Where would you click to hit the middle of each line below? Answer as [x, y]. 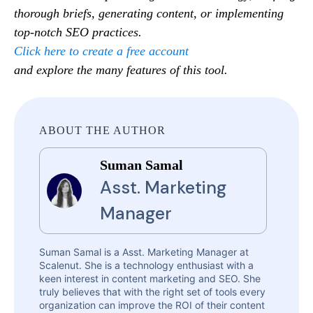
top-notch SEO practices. [78, 32]
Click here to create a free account [101, 51]
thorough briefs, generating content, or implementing [149, 14]
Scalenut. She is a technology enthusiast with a [146, 265]
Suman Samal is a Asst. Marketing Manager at [144, 252]
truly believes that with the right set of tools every [152, 292]
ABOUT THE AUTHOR [102, 131]
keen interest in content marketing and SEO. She [150, 279]
